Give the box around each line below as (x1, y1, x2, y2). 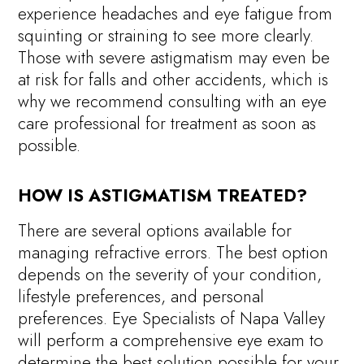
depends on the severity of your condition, (18, 262, 323, 288)
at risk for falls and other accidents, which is (18, 67, 329, 92)
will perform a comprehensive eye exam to (18, 328, 324, 353)
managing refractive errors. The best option (18, 240, 329, 266)
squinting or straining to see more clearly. (18, 23, 314, 48)
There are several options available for (18, 219, 292, 244)
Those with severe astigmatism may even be (18, 45, 331, 70)
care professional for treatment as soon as (18, 110, 317, 136)
